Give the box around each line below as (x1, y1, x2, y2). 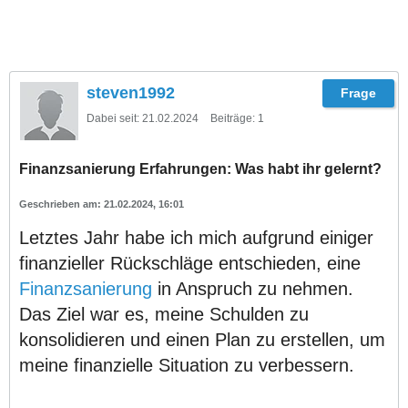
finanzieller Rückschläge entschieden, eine (19, 253, 361, 273)
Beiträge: (210, 112, 255, 125)
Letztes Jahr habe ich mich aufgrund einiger (19, 228, 373, 248)
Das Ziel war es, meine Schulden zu (19, 304, 309, 324)
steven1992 (87, 84, 175, 102)
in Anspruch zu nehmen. (152, 279, 353, 299)
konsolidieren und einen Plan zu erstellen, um (19, 330, 385, 350)
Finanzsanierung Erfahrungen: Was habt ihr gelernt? (19, 161, 382, 177)
